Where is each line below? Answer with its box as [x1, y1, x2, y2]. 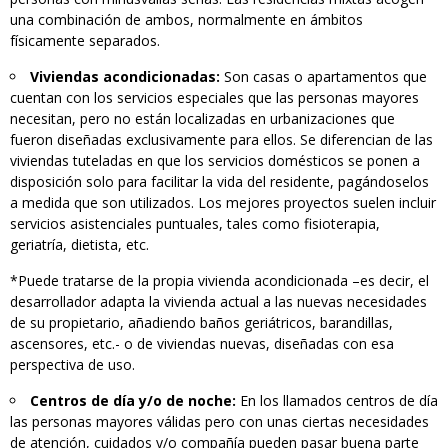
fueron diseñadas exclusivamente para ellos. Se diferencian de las [10, 129, 433, 149]
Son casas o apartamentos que [220, 66, 427, 86]
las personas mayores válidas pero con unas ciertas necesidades [10, 411, 429, 431]
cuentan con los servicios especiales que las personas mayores [10, 87, 419, 107]
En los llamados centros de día [236, 390, 438, 410]
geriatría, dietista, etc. [10, 234, 149, 254]
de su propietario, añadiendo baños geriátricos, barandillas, [10, 312, 393, 332]
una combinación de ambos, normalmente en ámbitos [10, 9, 363, 29]
